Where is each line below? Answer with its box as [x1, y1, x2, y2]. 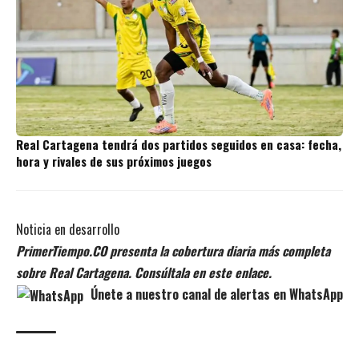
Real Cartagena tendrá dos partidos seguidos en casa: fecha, [16, 135, 341, 153]
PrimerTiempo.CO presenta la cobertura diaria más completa [16, 240, 330, 260]
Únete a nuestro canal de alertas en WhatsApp [87, 284, 343, 304]
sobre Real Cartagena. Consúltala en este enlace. [16, 262, 272, 282]
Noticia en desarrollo [16, 219, 119, 239]
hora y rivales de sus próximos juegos [16, 151, 212, 170]
